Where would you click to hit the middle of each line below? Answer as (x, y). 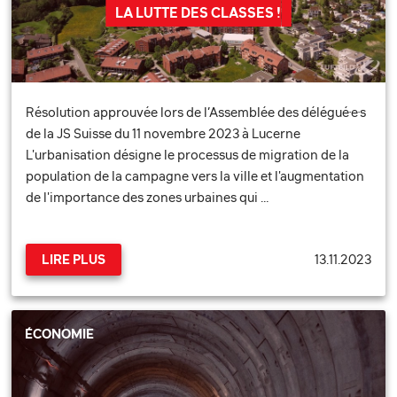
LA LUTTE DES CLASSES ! (198, 13)
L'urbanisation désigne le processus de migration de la (188, 155)
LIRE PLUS (74, 260)
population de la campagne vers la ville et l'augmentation (195, 176)
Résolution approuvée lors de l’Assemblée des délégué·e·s (196, 113)
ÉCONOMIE (60, 334)
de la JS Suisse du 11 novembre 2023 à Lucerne (163, 134)
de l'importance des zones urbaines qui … (148, 198)
